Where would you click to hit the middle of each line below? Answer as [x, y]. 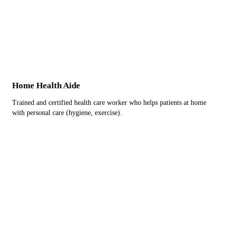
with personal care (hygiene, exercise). [67, 113]
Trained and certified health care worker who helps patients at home [109, 103]
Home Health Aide [46, 86]
